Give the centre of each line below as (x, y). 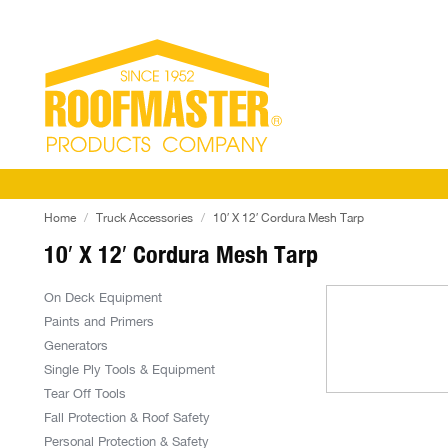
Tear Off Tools (85, 393)
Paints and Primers (99, 321)
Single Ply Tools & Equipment (129, 369)
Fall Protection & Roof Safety (127, 417)
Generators (76, 345)
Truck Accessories (144, 218)
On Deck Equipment (103, 297)
